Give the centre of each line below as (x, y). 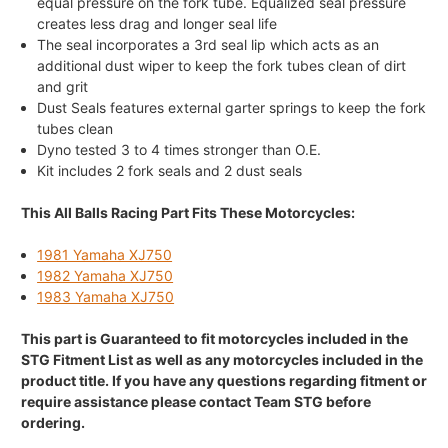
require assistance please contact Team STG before (196, 401)
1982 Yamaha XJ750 (105, 275)
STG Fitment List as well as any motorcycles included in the (222, 359)
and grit (63, 86)
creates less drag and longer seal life (157, 23)
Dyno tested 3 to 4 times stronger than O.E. (179, 149)
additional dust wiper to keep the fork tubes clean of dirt (222, 65)
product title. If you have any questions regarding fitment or (224, 380)
